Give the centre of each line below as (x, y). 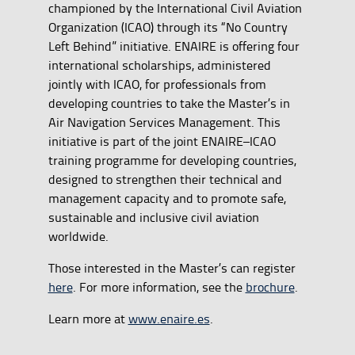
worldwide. (78, 237)
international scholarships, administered (159, 65)
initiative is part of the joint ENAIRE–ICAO (162, 141)
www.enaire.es (169, 319)
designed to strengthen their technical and (165, 179)
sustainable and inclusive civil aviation (153, 218)
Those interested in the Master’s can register (172, 268)
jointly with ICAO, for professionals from (157, 84)
